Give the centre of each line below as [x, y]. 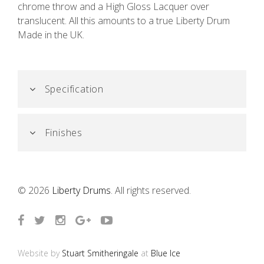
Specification [73, 89]
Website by [40, 253]
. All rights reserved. [151, 191]
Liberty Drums [81, 191]
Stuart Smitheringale [100, 253]
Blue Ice [166, 253]
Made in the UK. [51, 35]
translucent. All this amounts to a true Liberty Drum [124, 21]
